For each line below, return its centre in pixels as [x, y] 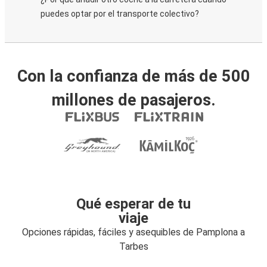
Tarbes [133, 246]
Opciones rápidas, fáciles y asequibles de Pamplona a [133, 232]
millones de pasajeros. [133, 100]
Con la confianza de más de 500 [133, 76]
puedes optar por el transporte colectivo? [120, 14]
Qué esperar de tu [133, 204]
